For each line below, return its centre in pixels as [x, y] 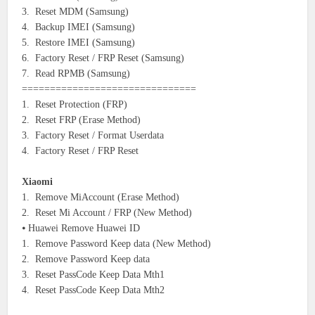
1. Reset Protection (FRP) [75, 104]
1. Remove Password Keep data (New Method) [117, 243]
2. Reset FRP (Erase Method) [82, 120]
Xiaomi [38, 181]
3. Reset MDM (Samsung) [76, 11]
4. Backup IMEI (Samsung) [79, 27]
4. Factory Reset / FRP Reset [81, 150]
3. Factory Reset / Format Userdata [93, 135]
